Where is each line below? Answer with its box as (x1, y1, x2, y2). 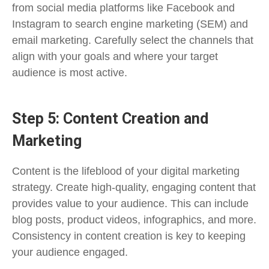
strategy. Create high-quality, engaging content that (12, 181, 256, 194)
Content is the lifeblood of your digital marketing (12, 165, 240, 178)
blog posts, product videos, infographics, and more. (12, 213, 256, 226)
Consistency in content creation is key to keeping (12, 229, 246, 243)
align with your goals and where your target (12, 49, 218, 62)
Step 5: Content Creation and (12, 109, 208, 127)
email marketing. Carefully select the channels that (12, 33, 253, 46)
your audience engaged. (12, 246, 128, 259)
